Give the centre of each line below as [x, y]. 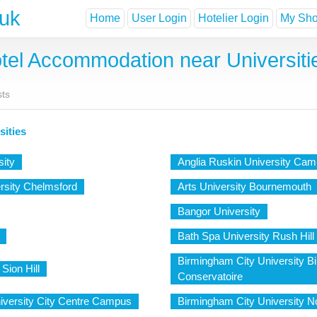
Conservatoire [210, 276]
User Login [159, 18]
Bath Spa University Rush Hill [246, 236]
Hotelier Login [234, 18]
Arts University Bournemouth [244, 186]
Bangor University [219, 211]
